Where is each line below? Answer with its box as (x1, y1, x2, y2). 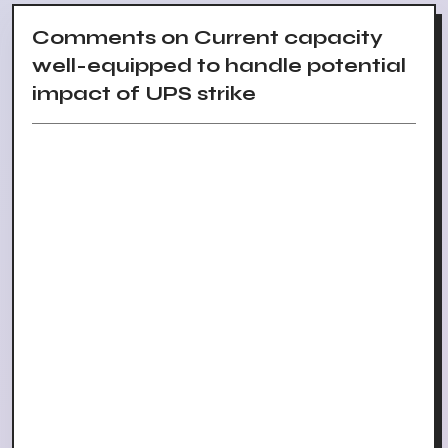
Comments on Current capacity (32, 25, 383, 51)
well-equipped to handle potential (32, 53, 406, 79)
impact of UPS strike (32, 81, 256, 107)
